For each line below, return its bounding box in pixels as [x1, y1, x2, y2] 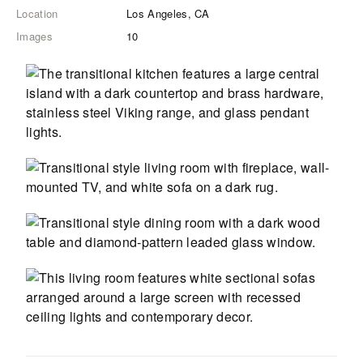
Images [16, 28, 53, 44]
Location [16, 6, 58, 21]
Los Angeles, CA [126, 6, 210, 21]
